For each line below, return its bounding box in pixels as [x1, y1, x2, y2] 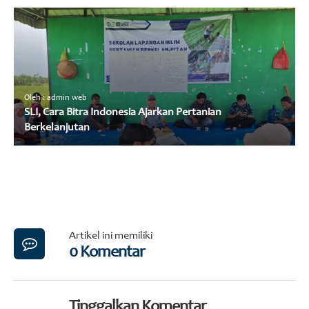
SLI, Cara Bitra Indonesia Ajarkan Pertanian [24, 107, 221, 119]
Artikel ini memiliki [69, 230, 152, 242]
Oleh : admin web [24, 94, 87, 103]
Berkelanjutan [24, 122, 90, 134]
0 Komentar [69, 245, 145, 262]
